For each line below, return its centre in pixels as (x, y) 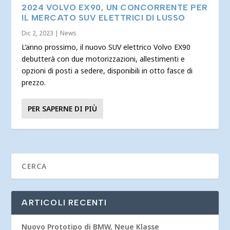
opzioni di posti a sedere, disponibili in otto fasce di (107, 70)
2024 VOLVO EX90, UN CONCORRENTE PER (115, 7)
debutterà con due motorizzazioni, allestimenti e (103, 59)
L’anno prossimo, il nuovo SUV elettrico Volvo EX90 (106, 47)
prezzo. (34, 82)
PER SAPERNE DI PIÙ (63, 108)
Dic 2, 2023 (38, 33)
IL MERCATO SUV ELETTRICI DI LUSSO (103, 17)
